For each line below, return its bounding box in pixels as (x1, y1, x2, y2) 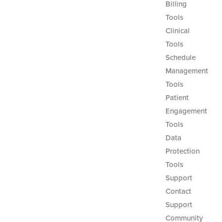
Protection (165, 147, 200, 156)
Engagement (165, 107, 207, 115)
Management (165, 66, 208, 75)
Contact (165, 187, 191, 196)
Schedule (165, 53, 196, 62)
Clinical (165, 26, 190, 35)
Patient (165, 93, 189, 102)
